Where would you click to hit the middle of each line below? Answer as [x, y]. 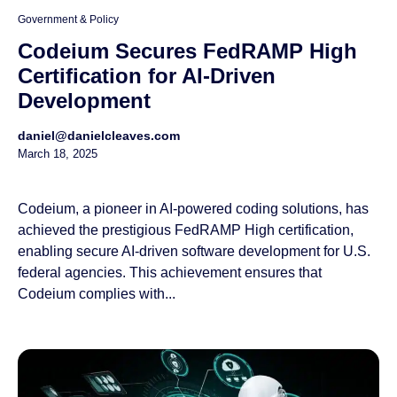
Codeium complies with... [97, 294]
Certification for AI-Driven [147, 76]
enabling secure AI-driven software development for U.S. [194, 252]
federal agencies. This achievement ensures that [170, 273]
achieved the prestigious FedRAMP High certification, [186, 230]
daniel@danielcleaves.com [99, 136]
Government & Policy [68, 20]
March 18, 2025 [58, 154]
